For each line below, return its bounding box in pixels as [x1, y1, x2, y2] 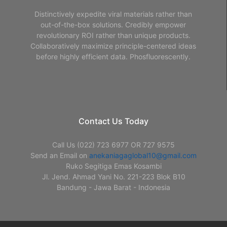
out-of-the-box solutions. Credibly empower [41, 20, 186, 29]
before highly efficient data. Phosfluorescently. [36, 52, 191, 61]
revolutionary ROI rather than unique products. [36, 30, 191, 40]
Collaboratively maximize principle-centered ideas [30, 41, 196, 50]
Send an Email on [30, 150, 89, 160]
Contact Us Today [79, 116, 148, 126]
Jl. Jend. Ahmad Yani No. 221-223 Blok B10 [42, 172, 185, 181]
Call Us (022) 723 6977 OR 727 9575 [52, 140, 175, 149]
